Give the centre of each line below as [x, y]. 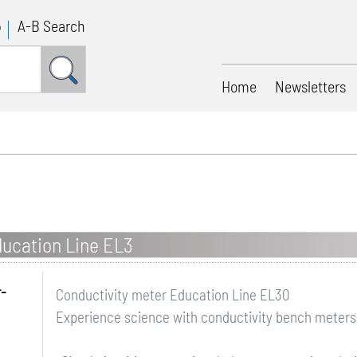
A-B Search [52, 25]
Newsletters [310, 86]
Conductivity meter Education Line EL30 [173, 294]
